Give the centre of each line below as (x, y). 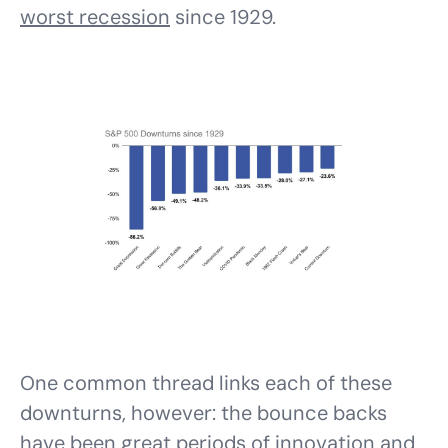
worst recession (95, 17)
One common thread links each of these (206, 383)
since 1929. (223, 17)
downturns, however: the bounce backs (203, 413)
